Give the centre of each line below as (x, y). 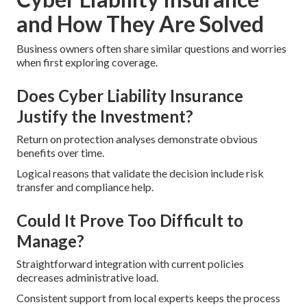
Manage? (50, 241)
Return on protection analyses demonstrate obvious (137, 138)
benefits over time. (60, 152)
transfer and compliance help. (85, 186)
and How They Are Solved (140, 23)
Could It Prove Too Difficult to (130, 220)
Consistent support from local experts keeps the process (148, 297)
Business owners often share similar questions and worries (151, 48)
